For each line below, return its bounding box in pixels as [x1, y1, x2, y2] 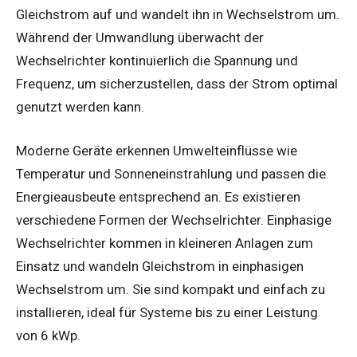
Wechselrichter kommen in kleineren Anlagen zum [16, 235, 313, 252]
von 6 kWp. [16, 328, 80, 344]
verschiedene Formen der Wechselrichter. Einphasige [16, 212, 331, 229]
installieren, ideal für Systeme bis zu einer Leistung [16, 304, 318, 321]
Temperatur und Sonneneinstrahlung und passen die [16, 166, 326, 182]
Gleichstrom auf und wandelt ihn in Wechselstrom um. [16, 6, 339, 23]
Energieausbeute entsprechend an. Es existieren [16, 189, 300, 206]
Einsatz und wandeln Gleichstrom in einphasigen [16, 258, 304, 275]
